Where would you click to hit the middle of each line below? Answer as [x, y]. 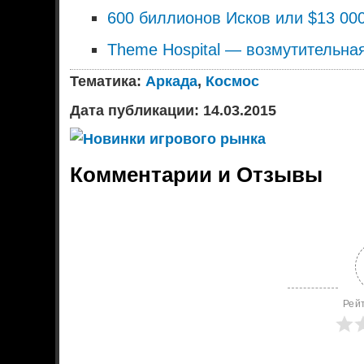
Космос [233, 81]
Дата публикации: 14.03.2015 [173, 110]
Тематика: [108, 81]
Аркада [172, 81]
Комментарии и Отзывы [197, 175]
